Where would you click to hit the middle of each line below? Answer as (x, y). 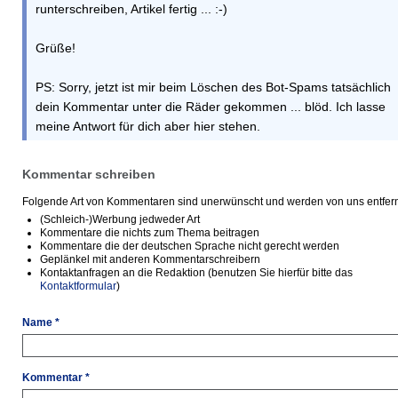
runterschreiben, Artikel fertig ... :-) (131, 9)
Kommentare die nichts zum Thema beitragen (150, 233)
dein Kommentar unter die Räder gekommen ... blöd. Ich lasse (211, 107)
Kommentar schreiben (89, 175)
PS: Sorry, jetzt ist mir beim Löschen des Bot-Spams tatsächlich (213, 88)
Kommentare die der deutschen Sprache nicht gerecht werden (190, 247)
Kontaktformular (78, 287)
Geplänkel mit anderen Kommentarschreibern (150, 260)
